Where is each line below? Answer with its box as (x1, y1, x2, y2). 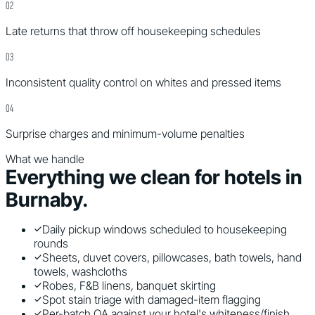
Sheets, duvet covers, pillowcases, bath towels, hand (42, 250, 302, 264)
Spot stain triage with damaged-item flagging (42, 292, 261, 307)
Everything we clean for (6, 165, 224, 189)
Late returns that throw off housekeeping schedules (6, 24, 261, 38)
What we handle (6, 152, 84, 166)
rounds (34, 236, 68, 250)
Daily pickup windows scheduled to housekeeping (42, 222, 287, 236)
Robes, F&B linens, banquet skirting (42, 278, 216, 292)
